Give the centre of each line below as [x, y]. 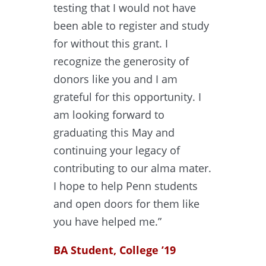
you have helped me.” [107, 221]
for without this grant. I [111, 43]
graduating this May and [114, 132]
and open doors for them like [126, 203]
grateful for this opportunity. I [127, 96]
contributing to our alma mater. [132, 168]
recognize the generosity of [121, 61]
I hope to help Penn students [126, 186]
